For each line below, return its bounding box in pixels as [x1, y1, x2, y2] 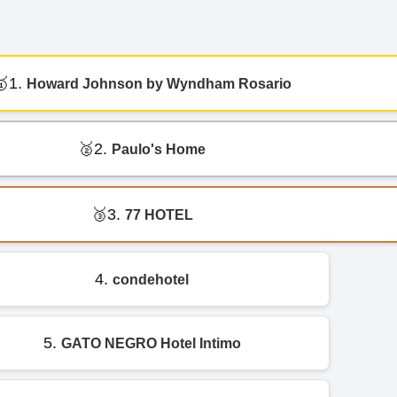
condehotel [113, 271, 189, 287]
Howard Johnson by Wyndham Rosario [26, 75, 292, 91]
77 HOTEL [124, 206, 193, 222]
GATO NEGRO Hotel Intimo [60, 335, 241, 351]
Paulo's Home [112, 141, 206, 157]
